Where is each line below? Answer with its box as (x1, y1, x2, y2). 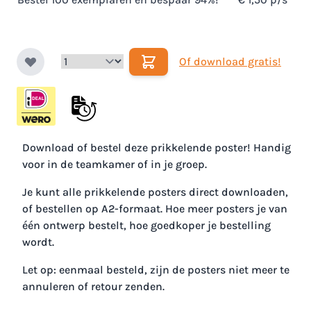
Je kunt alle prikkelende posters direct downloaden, (22, 185, 288, 199)
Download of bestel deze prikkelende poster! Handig (22, 141, 291, 155)
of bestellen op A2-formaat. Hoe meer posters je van (22, 202, 287, 216)
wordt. (22, 235, 57, 249)
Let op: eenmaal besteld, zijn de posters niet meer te (22, 263, 289, 277)
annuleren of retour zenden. (22, 280, 167, 294)
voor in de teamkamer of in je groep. (22, 158, 207, 171)
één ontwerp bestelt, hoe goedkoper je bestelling (22, 219, 271, 233)
